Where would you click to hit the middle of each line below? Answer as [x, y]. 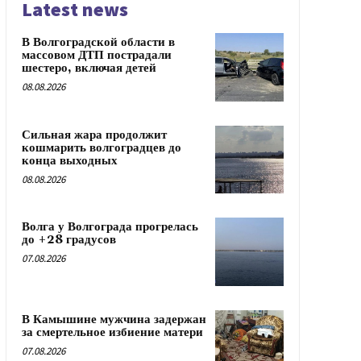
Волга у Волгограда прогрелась [110, 227]
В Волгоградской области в [98, 42]
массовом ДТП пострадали [96, 55]
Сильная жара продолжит [94, 135]
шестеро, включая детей [89, 68]
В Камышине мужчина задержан [114, 319]
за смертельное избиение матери [112, 332]
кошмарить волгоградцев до [101, 147]
